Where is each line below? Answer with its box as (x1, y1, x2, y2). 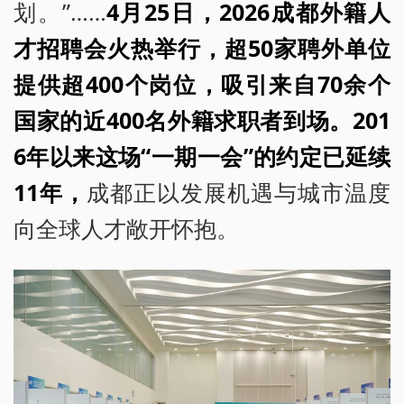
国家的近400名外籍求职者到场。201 (14, 105, 390, 136)
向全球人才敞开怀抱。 (14, 213, 239, 244)
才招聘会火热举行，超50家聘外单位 (14, 32, 390, 64)
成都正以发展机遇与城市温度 (87, 177, 390, 208)
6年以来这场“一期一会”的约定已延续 (14, 141, 390, 172)
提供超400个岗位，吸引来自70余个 (14, 69, 390, 100)
